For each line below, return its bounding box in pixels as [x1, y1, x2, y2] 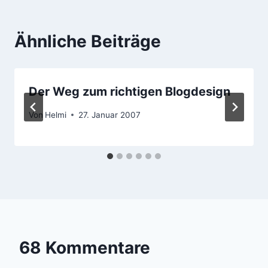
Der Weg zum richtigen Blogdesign [29, 84, 230, 99]
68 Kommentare [19, 237, 150, 258]
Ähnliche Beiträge [14, 31, 161, 52]
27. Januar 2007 [78, 109, 141, 120]
